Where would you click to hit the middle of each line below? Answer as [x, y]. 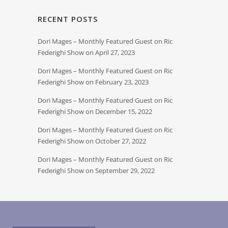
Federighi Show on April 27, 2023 [86, 52]
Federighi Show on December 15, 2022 [95, 111]
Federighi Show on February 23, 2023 [93, 82]
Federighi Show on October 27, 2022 [92, 141]
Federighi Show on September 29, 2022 [96, 170]
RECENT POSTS [68, 19]
